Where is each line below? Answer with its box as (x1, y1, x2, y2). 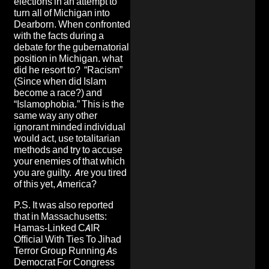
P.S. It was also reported (14, 199, 113, 211)
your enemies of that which (14, 155, 125, 167)
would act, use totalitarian (14, 132, 120, 144)
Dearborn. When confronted (14, 18, 130, 30)
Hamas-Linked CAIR (14, 222, 100, 234)
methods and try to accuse (14, 144, 122, 156)
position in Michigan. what (14, 52, 122, 64)
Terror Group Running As (14, 244, 117, 256)
